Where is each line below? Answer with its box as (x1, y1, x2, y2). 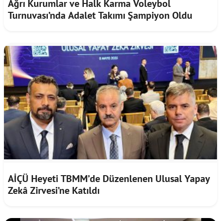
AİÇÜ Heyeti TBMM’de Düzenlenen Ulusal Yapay (8, 172, 210, 185)
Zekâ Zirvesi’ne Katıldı (8, 184, 100, 197)
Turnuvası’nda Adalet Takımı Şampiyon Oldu (8, 8, 192, 22)
